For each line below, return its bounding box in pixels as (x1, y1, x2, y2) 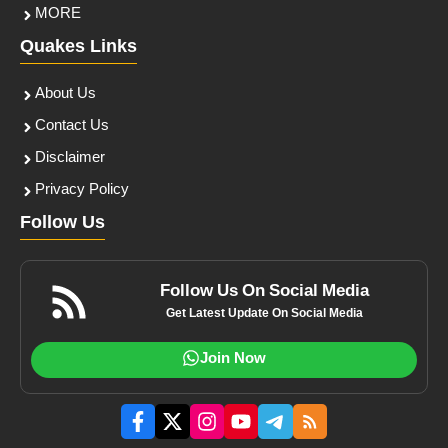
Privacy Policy (35, 181, 129, 201)
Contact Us (35, 117, 109, 137)
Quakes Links (20, 36, 137, 60)
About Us (35, 85, 96, 105)
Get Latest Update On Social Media (166, 306, 364, 323)
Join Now (200, 350, 266, 370)
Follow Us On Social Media (160, 281, 370, 304)
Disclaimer (35, 149, 105, 169)
